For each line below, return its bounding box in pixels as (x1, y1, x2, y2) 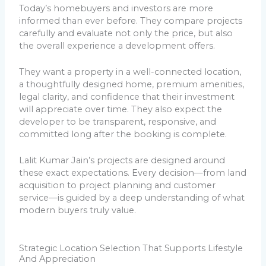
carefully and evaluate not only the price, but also (19, 27, 233, 39)
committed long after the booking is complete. (19, 129, 227, 140)
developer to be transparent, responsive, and (19, 116, 217, 128)
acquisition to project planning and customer (19, 180, 216, 191)
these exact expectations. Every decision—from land (19, 167, 247, 179)
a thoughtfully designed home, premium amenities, (19, 79, 245, 90)
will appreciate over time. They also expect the (19, 104, 223, 115)
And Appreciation (19, 253, 96, 264)
